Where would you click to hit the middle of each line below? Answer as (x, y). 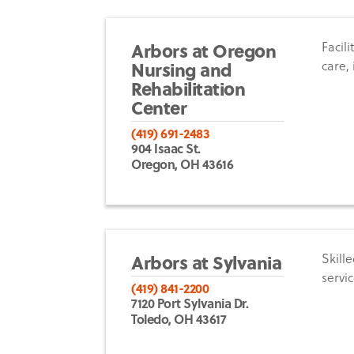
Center (159, 107)
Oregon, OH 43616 (183, 164)
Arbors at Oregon (204, 50)
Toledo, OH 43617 (179, 318)
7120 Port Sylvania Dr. (190, 303)
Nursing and (182, 69)
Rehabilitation (188, 88)
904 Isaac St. (166, 148)
